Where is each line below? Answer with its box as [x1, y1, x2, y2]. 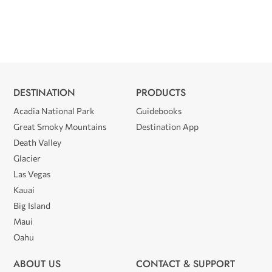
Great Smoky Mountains [13, 121, 107, 132]
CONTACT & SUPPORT [136, 256, 235, 271]
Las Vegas [13, 168, 51, 179]
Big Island [13, 200, 51, 211]
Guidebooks [136, 105, 182, 116]
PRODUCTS [136, 85, 186, 100]
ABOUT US [13, 256, 61, 271]
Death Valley [13, 137, 62, 148]
